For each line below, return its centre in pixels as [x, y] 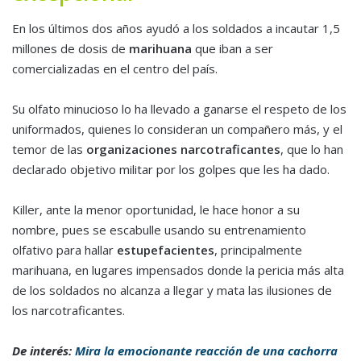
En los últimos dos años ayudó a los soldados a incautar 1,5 [176, 28]
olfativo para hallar [64, 249]
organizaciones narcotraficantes [183, 149]
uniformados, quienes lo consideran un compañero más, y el [177, 129]
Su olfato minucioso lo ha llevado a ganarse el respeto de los [179, 108]
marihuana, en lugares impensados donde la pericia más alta [178, 270]
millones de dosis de [69, 48]
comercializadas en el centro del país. [115, 68]
